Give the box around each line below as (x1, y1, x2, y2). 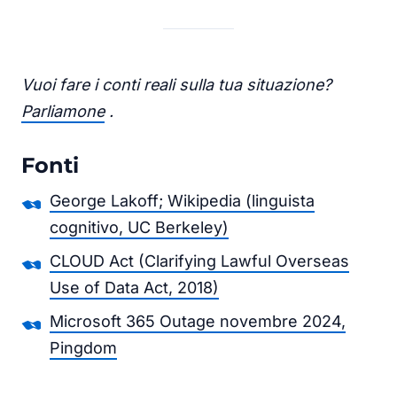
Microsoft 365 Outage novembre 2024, (50, 311, 346, 331)
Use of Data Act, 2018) (50, 277, 219, 297)
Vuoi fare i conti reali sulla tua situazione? (21, 74, 331, 94)
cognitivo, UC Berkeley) (50, 217, 229, 237)
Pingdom (50, 338, 117, 357)
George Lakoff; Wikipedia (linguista (50, 191, 315, 210)
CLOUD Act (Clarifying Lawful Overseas (50, 251, 349, 270)
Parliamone (21, 101, 105, 121)
